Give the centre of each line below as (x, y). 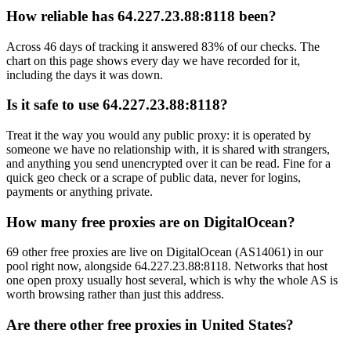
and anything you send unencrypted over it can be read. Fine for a (168, 164)
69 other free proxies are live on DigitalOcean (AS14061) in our (165, 252)
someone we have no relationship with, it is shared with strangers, (168, 150)
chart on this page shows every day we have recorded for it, (153, 60)
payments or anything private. (80, 192)
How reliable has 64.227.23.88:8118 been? (141, 16)
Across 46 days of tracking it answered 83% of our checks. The (163, 46)
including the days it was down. (85, 74)
